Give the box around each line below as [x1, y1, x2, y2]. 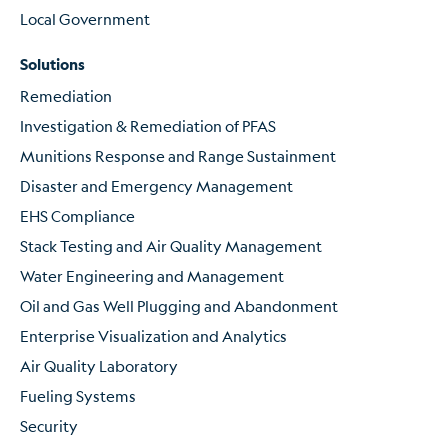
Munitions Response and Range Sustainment [20, 145, 336, 165]
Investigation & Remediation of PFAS [20, 115, 276, 135]
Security [20, 415, 78, 435]
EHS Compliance [20, 205, 135, 225]
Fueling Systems [20, 385, 136, 405]
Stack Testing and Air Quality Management [20, 235, 322, 255]
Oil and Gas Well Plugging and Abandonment [20, 295, 338, 315]
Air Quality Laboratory [20, 355, 178, 375]
